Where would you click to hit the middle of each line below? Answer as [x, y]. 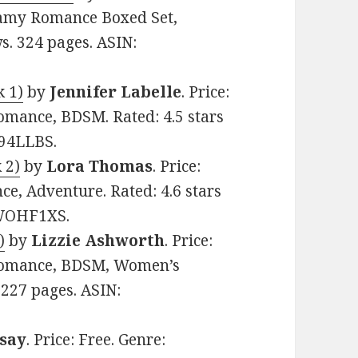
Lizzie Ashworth [98, 241]
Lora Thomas [100, 167]
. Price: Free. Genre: [96, 340]
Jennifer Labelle [114, 92]
